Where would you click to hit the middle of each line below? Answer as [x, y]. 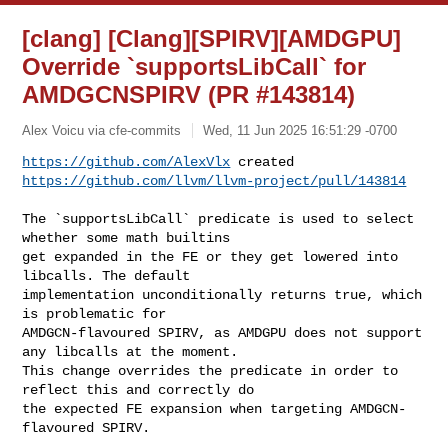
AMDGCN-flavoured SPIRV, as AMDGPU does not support [222, 332]
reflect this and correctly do [142, 389]
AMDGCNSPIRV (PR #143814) [189, 94]
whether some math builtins [130, 237]
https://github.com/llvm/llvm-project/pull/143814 [214, 180]
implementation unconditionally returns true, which [222, 294]
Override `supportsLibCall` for [194, 66]
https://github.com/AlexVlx [126, 161]
